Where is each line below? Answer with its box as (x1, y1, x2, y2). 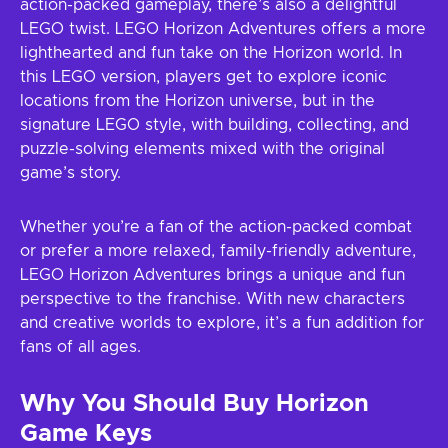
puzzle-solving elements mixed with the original (20, 141, 385, 157)
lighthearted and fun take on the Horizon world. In (20, 45, 402, 61)
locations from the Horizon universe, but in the (20, 93, 375, 109)
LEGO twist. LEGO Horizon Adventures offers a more (20, 21, 426, 37)
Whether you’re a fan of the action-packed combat (20, 219, 412, 235)
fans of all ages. (20, 339, 141, 355)
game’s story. (20, 165, 121, 181)
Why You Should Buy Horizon (20, 392, 369, 416)
